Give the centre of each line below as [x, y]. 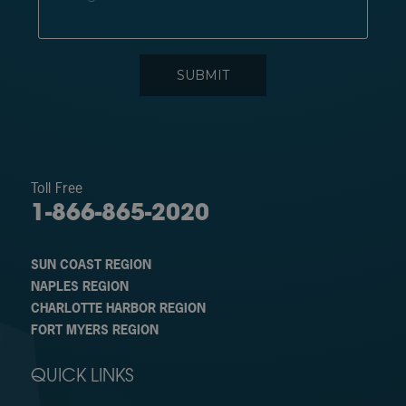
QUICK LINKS [82, 378]
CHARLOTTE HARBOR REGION [118, 308]
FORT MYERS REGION [94, 330]
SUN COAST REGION [91, 265]
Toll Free [56, 188]
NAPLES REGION [79, 286]
